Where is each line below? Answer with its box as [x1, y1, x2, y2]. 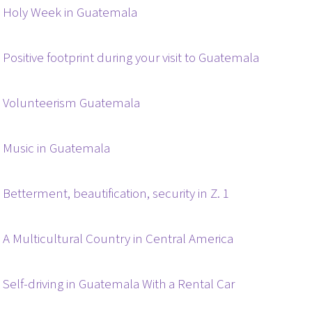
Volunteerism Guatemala [3, 93, 141, 113]
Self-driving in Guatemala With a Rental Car [3, 274, 235, 294]
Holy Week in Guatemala [3, 3, 138, 22]
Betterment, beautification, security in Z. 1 [3, 184, 230, 203]
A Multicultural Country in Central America [3, 229, 234, 249]
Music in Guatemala [3, 139, 111, 158]
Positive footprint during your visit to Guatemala [3, 48, 260, 68]
